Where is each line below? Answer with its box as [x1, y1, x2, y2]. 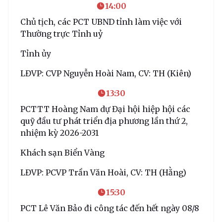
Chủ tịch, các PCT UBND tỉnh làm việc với [20, 16, 182, 27]
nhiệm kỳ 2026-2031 [20, 127, 99, 138]
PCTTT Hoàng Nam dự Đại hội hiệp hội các [20, 104, 190, 114]
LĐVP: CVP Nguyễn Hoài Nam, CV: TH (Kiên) [20, 68, 191, 78]
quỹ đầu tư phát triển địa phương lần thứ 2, [20, 115, 188, 126]
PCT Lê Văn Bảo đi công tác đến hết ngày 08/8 [20, 203, 199, 213]
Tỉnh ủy [20, 48, 51, 58]
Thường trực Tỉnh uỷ [20, 28, 103, 39]
